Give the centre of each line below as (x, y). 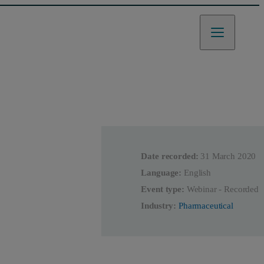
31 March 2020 (228, 156)
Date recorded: (170, 156)
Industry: (159, 206)
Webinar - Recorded (222, 189)
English (197, 173)
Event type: (163, 189)
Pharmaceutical (206, 206)
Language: (161, 173)
